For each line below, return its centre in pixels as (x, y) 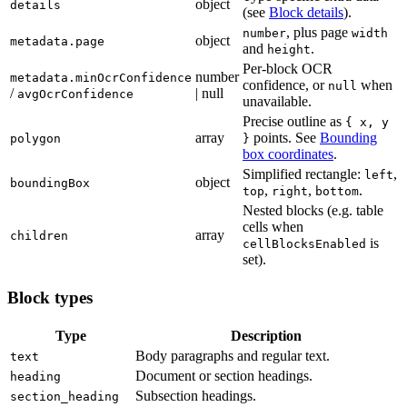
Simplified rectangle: (303, 174)
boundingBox (50, 184)
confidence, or (285, 85)
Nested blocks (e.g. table (313, 211)
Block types (50, 298)
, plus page (319, 33)
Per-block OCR (288, 69)
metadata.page (57, 42)
